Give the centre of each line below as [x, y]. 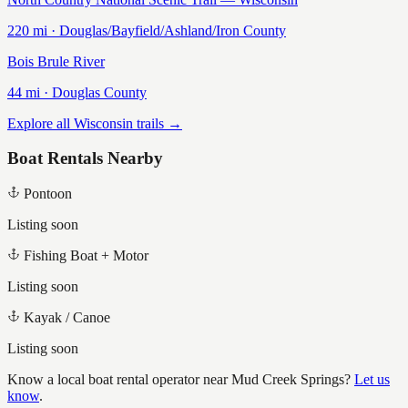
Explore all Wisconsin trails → [95, 123]
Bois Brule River [56, 61]
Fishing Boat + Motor [86, 256]
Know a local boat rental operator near [119, 380]
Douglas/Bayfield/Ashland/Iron [149, 30]
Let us [372, 380]
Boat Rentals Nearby [85, 158]
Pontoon [48, 194]
